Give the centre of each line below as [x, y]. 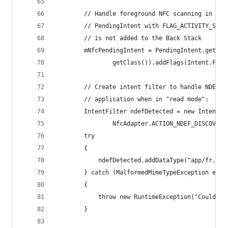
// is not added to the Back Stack [129, 38]
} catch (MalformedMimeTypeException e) [137, 173]
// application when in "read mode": [132, 99]
